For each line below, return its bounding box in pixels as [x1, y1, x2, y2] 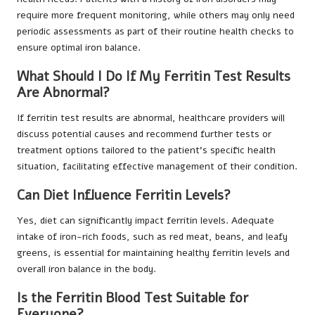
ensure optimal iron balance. [17, 40, 141, 54]
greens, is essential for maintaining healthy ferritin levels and [17, 246, 290, 260]
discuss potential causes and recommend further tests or [17, 127, 271, 141]
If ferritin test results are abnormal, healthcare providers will [17, 110, 285, 124]
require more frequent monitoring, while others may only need [17, 8, 295, 22]
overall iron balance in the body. [17, 262, 156, 276]
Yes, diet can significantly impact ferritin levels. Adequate [17, 214, 274, 228]
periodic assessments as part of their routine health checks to [17, 24, 294, 38]
